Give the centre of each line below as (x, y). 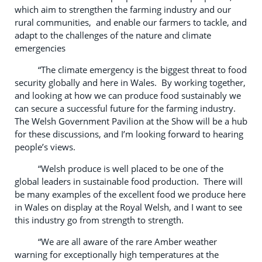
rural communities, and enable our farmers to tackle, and (131, 22)
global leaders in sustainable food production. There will (129, 181)
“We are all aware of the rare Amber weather (116, 241)
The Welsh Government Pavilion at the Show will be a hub (131, 121)
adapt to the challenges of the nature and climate (113, 35)
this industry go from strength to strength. (100, 220)
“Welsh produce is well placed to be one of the (119, 168)
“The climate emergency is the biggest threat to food (131, 69)
